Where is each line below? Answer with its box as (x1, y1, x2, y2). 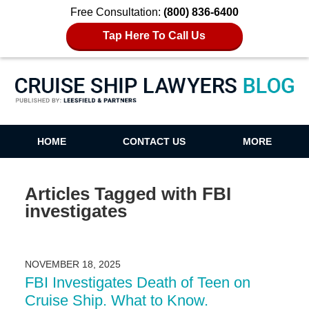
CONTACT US (123, 136, 186, 148)
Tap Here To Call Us (103, 30, 206, 41)
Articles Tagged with (24, 183, 197, 203)
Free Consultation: (70, 6, 163, 18)
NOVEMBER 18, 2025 (24, 259, 121, 270)
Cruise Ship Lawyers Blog (117, 100, 192, 108)
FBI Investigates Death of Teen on (24, 274, 250, 292)
